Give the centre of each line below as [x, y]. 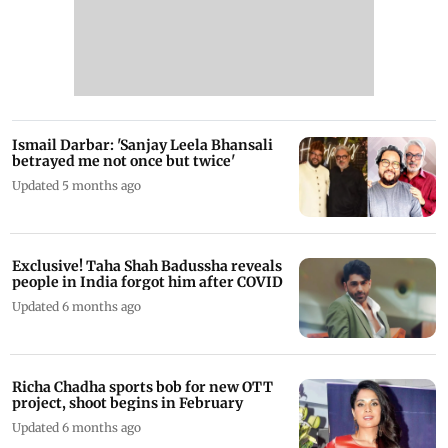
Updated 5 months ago [76, 185]
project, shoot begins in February [127, 402]
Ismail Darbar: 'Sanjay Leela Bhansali [142, 144]
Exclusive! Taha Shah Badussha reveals [147, 265]
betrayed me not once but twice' [123, 160]
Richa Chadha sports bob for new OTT [142, 386]
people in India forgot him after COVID [147, 281]
